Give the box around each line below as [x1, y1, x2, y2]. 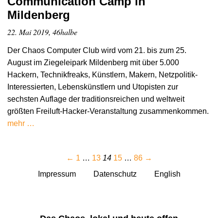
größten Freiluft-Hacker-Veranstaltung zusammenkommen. [7, 107, 209, 116]
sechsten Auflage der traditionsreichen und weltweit [7, 95, 184, 104]
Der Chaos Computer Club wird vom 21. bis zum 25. [7, 46, 186, 55]
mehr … [7, 119, 35, 128]
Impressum [37, 170, 76, 179]
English [154, 170, 181, 179]
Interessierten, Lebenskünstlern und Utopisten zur [7, 83, 178, 91]
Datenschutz [93, 170, 137, 179]
